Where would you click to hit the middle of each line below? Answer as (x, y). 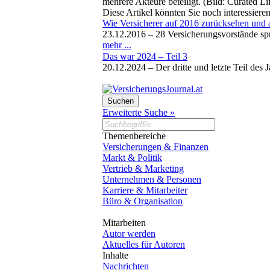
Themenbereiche (134, 136)
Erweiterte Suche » (139, 112)
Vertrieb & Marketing (143, 168)
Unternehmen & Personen (152, 179)
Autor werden (129, 233)
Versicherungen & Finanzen (155, 146)
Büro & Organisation (143, 201)
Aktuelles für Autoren (144, 244)
